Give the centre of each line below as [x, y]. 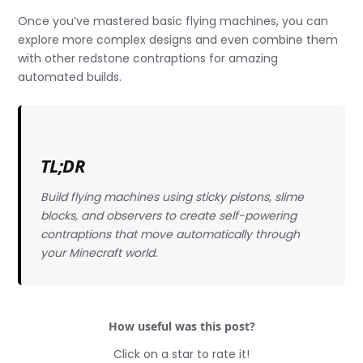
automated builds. [70, 77]
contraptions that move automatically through [170, 235]
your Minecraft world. [98, 253]
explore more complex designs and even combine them [178, 39]
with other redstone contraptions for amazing [148, 58]
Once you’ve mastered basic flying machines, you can [173, 21]
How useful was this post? [181, 326]
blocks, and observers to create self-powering [168, 216]
